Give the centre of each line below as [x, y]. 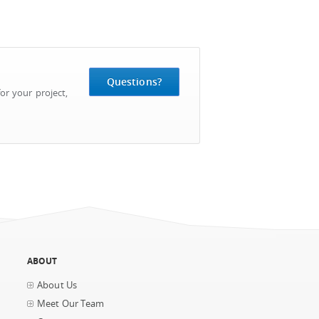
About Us [57, 285]
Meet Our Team [70, 304]
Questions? [134, 82]
